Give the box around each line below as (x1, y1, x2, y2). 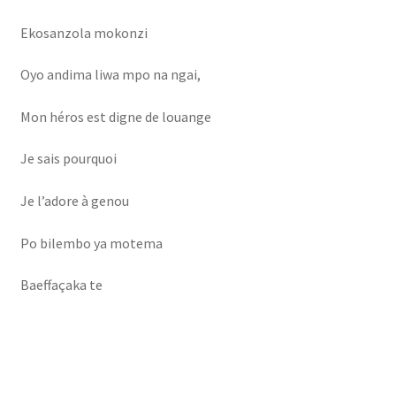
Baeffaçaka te (19, 276, 103, 294)
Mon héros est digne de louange (19, 107, 211, 126)
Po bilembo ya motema (19, 233, 163, 252)
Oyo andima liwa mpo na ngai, (19, 65, 201, 84)
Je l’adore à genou (19, 192, 129, 210)
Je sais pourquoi (19, 149, 117, 168)
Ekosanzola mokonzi (19, 23, 148, 42)
